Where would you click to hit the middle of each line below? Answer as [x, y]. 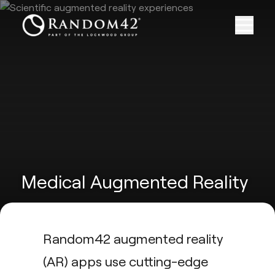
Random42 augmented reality [133, 238]
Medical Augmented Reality [135, 181]
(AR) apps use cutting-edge [126, 261]
